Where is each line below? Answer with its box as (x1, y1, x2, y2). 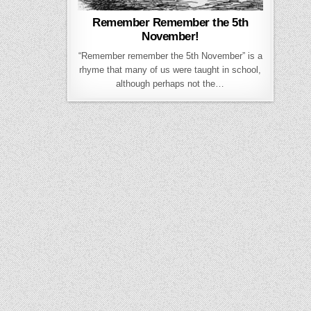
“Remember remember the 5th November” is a (78, 51, 262, 62)
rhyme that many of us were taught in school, (79, 65, 262, 76)
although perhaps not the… (116, 78, 225, 90)
